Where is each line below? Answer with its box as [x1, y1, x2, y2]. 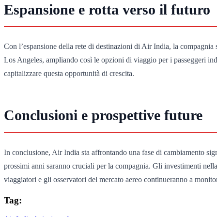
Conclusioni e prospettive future [4, 107, 202, 124]
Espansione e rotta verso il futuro [4, 1, 210, 17]
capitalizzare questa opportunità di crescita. [4, 69, 134, 77]
